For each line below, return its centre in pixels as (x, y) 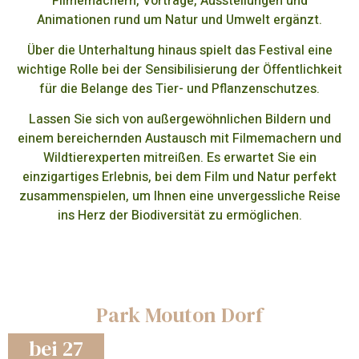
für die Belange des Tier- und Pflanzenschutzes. (179, 89)
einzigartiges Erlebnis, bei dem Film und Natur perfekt (179, 177)
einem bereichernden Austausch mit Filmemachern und (179, 139)
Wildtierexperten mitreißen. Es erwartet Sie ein (179, 158)
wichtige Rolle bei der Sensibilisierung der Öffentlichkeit (179, 69)
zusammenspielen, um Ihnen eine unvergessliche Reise (179, 197)
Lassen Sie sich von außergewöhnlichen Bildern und (179, 120)
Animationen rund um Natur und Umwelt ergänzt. (179, 20)
